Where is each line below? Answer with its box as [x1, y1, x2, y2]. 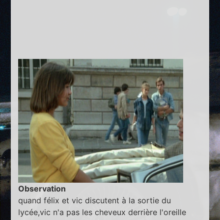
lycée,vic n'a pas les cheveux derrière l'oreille [18, 207, 187, 217]
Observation [18, 183, 66, 193]
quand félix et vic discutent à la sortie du [18, 195, 171, 205]
